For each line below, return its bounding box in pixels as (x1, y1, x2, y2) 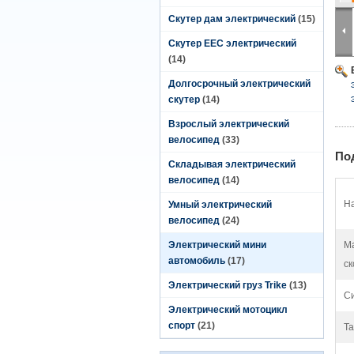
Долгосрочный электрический (168, 78, 311, 89)
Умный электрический (168, 199, 272, 210)
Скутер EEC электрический (168, 38, 296, 49)
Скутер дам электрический (168, 13, 296, 24)
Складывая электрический (168, 159, 296, 170)
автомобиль (168, 255, 225, 266)
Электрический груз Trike (168, 280, 287, 291)
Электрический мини (168, 239, 266, 250)
